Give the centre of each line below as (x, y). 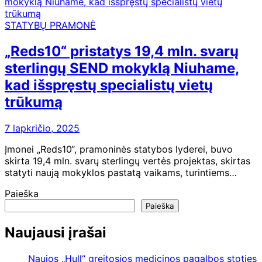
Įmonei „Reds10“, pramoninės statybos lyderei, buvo (119, 149)
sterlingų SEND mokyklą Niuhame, (122, 68)
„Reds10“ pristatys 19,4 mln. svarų (122, 51)
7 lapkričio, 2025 (42, 128)
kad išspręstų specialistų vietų (109, 85)
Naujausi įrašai (56, 233)
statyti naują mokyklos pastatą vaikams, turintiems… (121, 173)
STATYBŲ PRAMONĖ (50, 25)
